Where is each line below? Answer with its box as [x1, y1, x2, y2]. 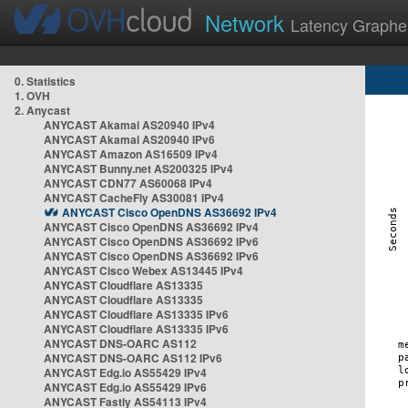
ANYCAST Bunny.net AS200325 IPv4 [44, 160, 233, 177]
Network [205, 6, 291, 38]
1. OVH [15, 87, 50, 104]
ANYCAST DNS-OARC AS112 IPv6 [44, 350, 222, 366]
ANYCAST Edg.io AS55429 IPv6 [44, 379, 207, 395]
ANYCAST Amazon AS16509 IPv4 [44, 146, 218, 162]
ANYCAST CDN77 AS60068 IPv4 [44, 175, 212, 191]
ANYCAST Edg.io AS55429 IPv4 [44, 364, 207, 381]
